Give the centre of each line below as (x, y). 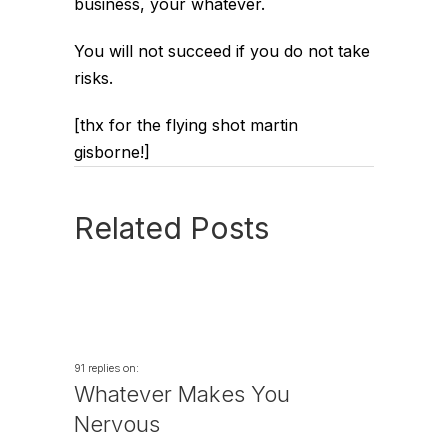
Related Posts (171, 228)
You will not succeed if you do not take (222, 51)
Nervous (117, 424)
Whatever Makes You (182, 394)
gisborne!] (112, 152)
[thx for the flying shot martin (186, 125)
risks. (93, 78)
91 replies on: (106, 368)
